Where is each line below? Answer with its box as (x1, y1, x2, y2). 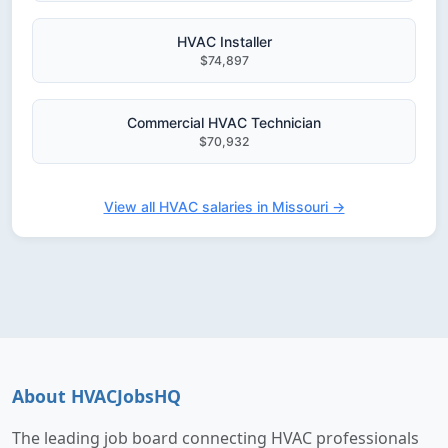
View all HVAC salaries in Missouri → (103, 198, 345, 215)
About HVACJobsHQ (12, 384, 181, 408)
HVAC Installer (176, 33, 272, 50)
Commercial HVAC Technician (127, 114, 321, 131)
